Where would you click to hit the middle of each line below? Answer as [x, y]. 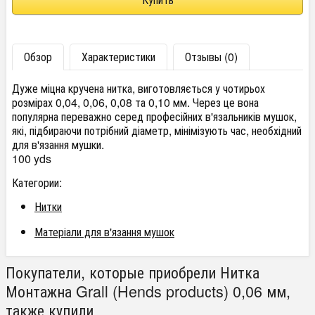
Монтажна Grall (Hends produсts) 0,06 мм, [148, 291]
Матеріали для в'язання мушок [104, 232]
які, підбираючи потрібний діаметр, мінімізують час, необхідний [157, 131]
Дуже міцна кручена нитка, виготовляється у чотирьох [139, 89]
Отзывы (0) [211, 57]
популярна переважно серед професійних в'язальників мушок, [154, 117]
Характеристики [118, 57]
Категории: [37, 183]
